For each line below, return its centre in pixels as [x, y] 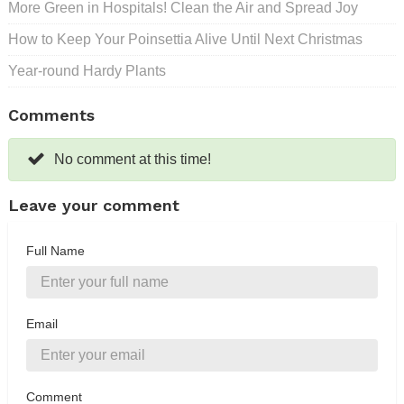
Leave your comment [94, 206]
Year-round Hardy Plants [87, 71]
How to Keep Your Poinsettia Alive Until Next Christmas [185, 40]
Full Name [55, 251]
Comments [51, 115]
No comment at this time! [133, 160]
